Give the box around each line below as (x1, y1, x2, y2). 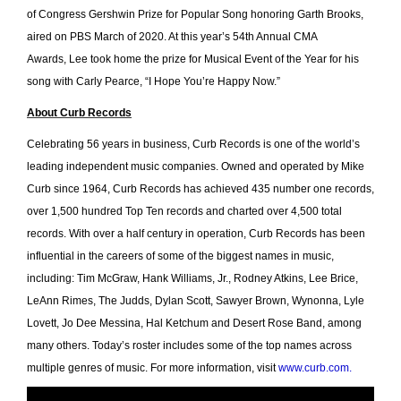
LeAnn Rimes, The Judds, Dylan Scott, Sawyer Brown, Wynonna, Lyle (27, 294, 364, 308)
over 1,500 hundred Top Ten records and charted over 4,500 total (27, 205, 342, 218)
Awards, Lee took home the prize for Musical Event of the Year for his (27, 53, 359, 66)
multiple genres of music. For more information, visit (27, 362, 276, 375)
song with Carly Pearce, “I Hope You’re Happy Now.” (27, 75, 280, 89)
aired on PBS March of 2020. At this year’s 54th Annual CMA (27, 30, 317, 44)
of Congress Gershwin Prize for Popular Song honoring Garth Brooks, (27, 8, 363, 21)
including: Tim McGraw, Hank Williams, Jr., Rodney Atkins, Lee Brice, (27, 272, 358, 286)
